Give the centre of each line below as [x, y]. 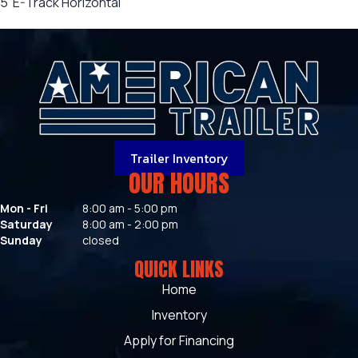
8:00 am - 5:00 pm [130, 209]
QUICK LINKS [179, 270]
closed [101, 241]
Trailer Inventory [179, 159]
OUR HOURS [179, 184]
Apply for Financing [179, 341]
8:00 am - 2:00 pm [130, 225]
